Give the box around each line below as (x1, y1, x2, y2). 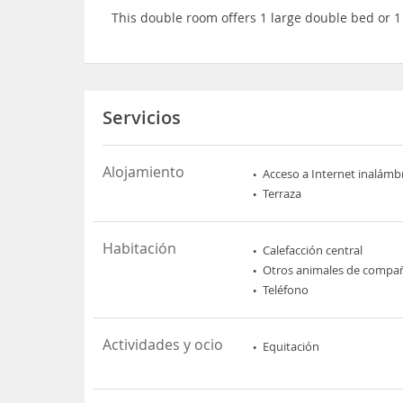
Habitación (103, 238, 177, 258)
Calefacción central (263, 242, 363, 258)
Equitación (263, 338, 320, 354)
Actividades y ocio (103, 335, 224, 354)
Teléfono (263, 282, 309, 298)
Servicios (103, 105, 182, 130)
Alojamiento (103, 162, 185, 182)
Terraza (263, 185, 302, 201)
